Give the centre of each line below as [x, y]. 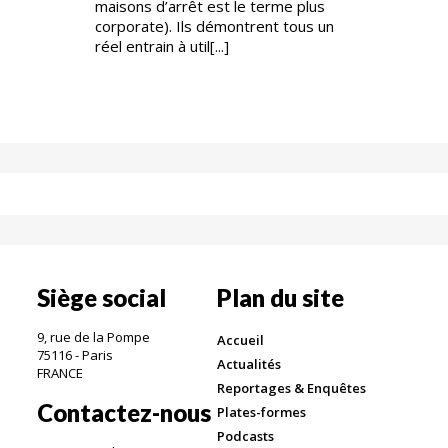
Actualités [248, 363]
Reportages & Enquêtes [291, 387]
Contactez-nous [124, 412]
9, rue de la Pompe [95, 336]
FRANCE [60, 372]
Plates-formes [261, 411]
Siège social [102, 297]
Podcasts [245, 435]
